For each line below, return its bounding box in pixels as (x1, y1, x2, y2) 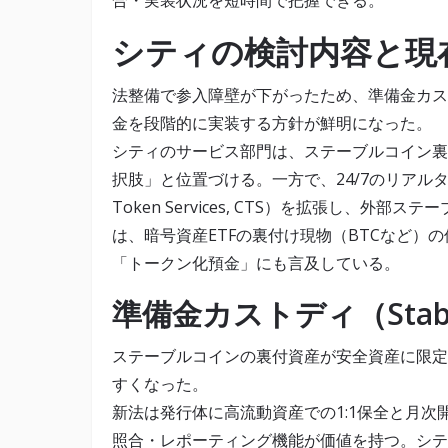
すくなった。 (112, 373, 208, 396)
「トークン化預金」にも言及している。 (112, 252, 400, 275)
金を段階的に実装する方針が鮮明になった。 (112, 112, 432, 135)
